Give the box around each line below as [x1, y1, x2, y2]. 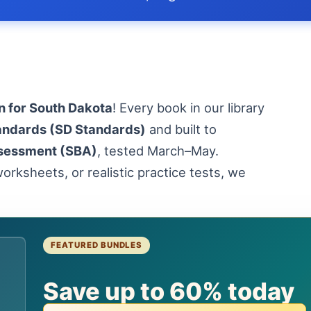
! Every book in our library [112, 100, 264, 115]
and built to [146, 121, 217, 137]
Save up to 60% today [43, 277, 295, 306]
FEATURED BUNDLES [51, 240, 143, 251]
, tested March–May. [97, 143, 219, 158]
